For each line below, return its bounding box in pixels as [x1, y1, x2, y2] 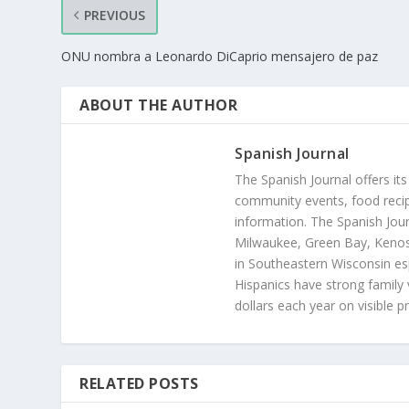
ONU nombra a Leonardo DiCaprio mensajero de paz [61, 47, 379, 66]
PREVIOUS [84, 6, 146, 25]
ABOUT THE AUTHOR [79, 95, 238, 116]
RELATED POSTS [79, 373, 199, 394]
